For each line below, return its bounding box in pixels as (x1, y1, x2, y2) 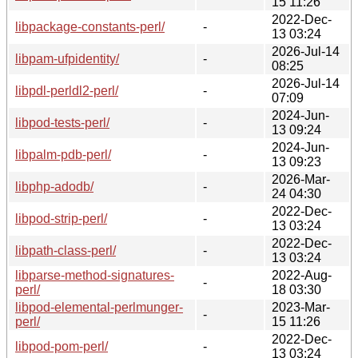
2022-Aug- (272, 268, 332, 282)
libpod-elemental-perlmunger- (15, 300, 183, 314)
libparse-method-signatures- (15, 268, 174, 282)
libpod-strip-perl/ (15, 211, 107, 225)
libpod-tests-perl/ (15, 115, 109, 129)
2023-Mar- (272, 300, 330, 314)
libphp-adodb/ (15, 179, 93, 193)
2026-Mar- (272, 172, 330, 186)
